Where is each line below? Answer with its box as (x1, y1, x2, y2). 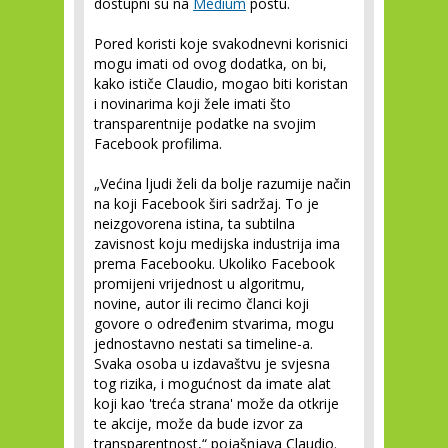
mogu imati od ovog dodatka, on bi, (94, 54, 327, 74)
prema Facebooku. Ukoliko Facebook (94, 254, 335, 274)
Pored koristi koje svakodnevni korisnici (94, 34, 348, 54)
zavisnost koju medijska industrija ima (94, 234, 340, 254)
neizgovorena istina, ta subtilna (94, 214, 295, 234)
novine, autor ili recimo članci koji (94, 294, 309, 314)
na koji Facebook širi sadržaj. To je (94, 194, 319, 214)
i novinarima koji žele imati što (94, 94, 291, 114)
